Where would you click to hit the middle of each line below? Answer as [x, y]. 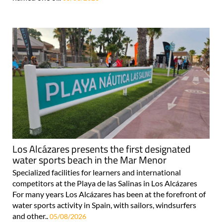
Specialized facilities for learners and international [97, 172]
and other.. [31, 216]
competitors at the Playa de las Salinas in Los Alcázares [105, 183]
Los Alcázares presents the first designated [102, 149]
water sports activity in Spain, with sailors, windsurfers [104, 205]
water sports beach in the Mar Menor [89, 160]
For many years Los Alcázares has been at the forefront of [109, 194]
